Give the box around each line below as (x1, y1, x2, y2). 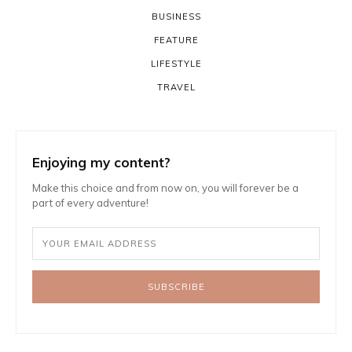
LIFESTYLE (150, 58, 202, 70)
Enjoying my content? (32, 154, 170, 171)
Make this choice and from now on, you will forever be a (32, 181, 299, 195)
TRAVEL (156, 82, 196, 93)
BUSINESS (151, 11, 201, 23)
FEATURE (153, 35, 199, 46)
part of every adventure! (32, 196, 148, 210)
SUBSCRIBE (147, 280, 205, 292)
